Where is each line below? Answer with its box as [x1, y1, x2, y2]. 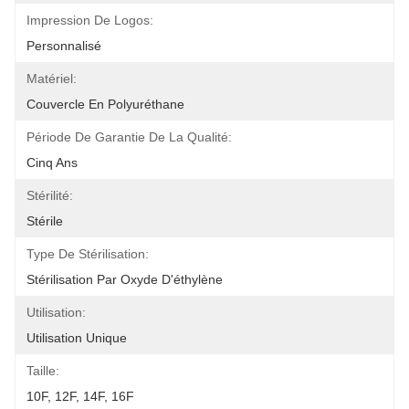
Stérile [26, 214, 63, 228]
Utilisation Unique [26, 330, 127, 345]
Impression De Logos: [26, 13, 153, 27]
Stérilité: [26, 188, 73, 203]
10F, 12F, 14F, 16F [26, 389, 134, 404]
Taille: [26, 363, 59, 378]
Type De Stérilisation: [26, 246, 149, 261]
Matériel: [26, 71, 77, 86]
